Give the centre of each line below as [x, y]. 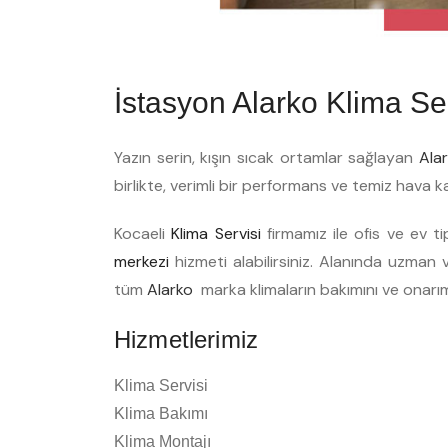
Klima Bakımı [161, 414]
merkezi [141, 262]
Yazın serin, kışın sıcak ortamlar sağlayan [267, 158]
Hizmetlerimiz [186, 340]
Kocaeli [143, 234]
